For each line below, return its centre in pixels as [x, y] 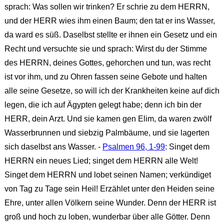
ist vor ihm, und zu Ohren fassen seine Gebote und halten [105, 77]
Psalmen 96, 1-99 [133, 147]
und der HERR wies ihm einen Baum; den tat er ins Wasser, [109, 21]
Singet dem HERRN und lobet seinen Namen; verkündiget [107, 175]
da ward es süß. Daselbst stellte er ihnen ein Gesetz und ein [110, 35]
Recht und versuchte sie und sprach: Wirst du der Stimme [105, 49]
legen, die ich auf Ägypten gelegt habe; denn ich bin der [103, 105]
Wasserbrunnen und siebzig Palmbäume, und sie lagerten [107, 133]
